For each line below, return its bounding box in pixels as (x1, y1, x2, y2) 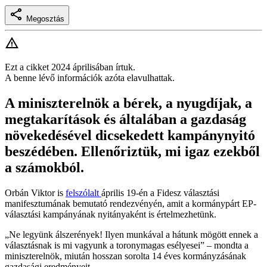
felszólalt (66, 188, 101, 198)
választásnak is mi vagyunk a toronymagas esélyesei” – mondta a (5, 240, 249, 251)
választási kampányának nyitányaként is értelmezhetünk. (5, 209, 216, 220)
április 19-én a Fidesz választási (101, 188, 219, 198)
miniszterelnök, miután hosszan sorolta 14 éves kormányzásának (5, 251, 246, 262)
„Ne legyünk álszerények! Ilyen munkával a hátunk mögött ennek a (5, 229, 258, 240)
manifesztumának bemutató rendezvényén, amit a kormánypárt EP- (5, 198, 256, 209)
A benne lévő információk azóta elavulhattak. (5, 73, 175, 83)
